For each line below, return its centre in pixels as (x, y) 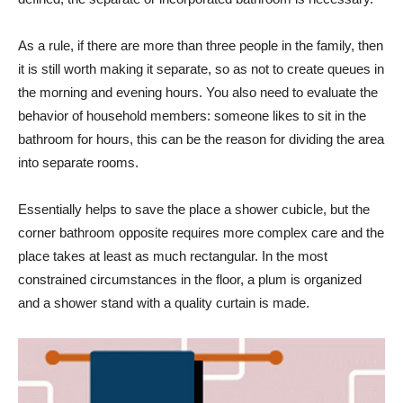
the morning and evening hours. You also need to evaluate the (198, 92)
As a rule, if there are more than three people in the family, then (201, 45)
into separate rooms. (78, 162)
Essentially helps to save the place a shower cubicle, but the (194, 209)
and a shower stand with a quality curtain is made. (164, 302)
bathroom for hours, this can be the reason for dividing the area (201, 139)
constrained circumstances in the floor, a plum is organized (190, 279)
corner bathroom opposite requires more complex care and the (201, 232)
